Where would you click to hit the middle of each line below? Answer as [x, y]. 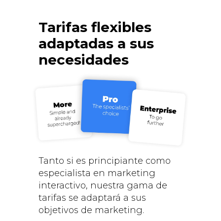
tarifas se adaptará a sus [92, 198]
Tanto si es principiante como [104, 161]
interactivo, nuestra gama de [103, 186]
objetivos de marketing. [91, 210]
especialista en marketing [97, 173]
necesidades [83, 60]
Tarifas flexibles [95, 27]
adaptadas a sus [96, 44]
